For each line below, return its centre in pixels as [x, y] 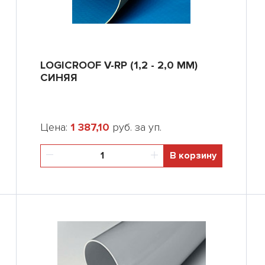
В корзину [193, 156]
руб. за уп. [135, 127]
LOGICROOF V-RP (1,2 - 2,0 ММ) [119, 65]
